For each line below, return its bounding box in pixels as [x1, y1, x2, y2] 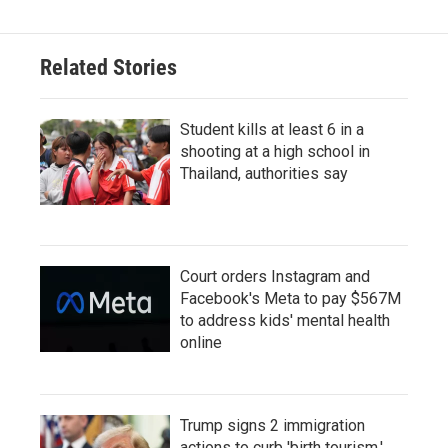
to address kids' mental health [180, 311, 390, 330]
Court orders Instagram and [180, 267, 370, 286]
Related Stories [40, 55, 177, 80]
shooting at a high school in [180, 142, 370, 161]
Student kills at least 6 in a [180, 120, 364, 139]
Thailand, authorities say [180, 164, 348, 183]
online [180, 333, 222, 352]
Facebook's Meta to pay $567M [180, 289, 401, 308]
